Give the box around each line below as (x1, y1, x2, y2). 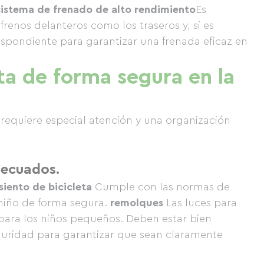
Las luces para (163, 197, 237, 208)
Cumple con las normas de (92, 181, 230, 192)
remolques (110, 197, 163, 208)
